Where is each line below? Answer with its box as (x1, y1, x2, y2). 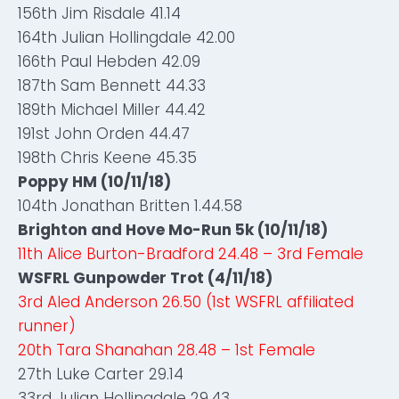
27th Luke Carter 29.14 (18, 363, 183, 385)
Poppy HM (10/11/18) (18, 171, 171, 192)
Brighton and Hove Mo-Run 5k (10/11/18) (18, 219, 328, 240)
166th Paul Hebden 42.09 (18, 51, 200, 72)
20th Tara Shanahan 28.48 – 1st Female (18, 339, 315, 361)
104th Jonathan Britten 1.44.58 (18, 195, 242, 216)
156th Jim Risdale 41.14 (18, 3, 181, 24)
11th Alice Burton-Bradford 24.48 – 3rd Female (18, 243, 363, 265)
